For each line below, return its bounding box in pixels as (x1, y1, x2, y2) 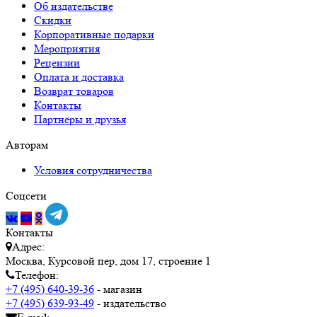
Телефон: (15, 267, 59, 282)
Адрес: (12, 239, 45, 253)
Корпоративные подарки (34, 27, 154, 41)
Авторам (6, 137, 48, 151)
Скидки (34, 13, 71, 27)
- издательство (94, 296, 166, 310)
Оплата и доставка (34, 69, 124, 83)
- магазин (94, 282, 142, 296)
